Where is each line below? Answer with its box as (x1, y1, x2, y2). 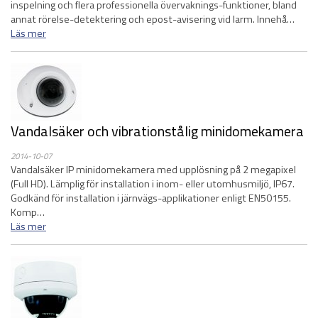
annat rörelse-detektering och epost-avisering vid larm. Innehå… (11, 11, 295, 27)
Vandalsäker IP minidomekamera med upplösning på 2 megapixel (11, 162, 296, 177)
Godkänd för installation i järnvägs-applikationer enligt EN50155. (11, 190, 291, 206)
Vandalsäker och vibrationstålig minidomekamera (11, 120, 304, 142)
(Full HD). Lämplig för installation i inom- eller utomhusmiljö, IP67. (11, 176, 295, 192)
